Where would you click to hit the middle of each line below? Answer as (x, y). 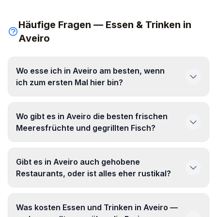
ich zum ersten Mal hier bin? (70, 82)
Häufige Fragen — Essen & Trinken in (105, 25)
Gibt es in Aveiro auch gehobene (78, 162)
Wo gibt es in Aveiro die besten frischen (92, 116)
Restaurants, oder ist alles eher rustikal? (93, 173)
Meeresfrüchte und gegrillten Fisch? (86, 128)
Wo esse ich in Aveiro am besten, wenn (90, 71)
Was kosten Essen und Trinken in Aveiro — (97, 207)
